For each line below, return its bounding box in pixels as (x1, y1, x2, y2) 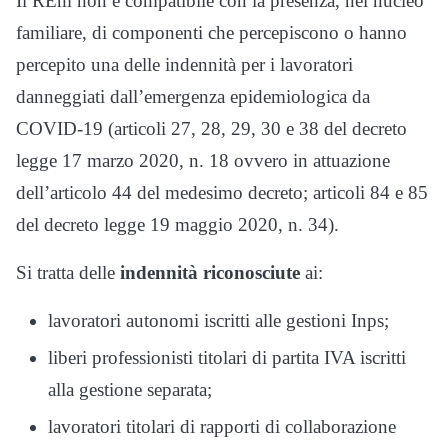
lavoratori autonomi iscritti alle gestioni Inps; (48, 310, 389, 332)
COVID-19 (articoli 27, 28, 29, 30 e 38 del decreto (16, 118, 407, 140)
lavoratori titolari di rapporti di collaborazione (48, 415, 396, 437)
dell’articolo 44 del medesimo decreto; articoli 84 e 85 (16, 182, 428, 204)
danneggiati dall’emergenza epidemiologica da (16, 86, 370, 108)
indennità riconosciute (120, 262, 300, 284)
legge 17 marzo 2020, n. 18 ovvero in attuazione (16, 150, 390, 172)
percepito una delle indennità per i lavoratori (16, 54, 353, 76)
